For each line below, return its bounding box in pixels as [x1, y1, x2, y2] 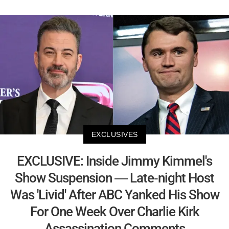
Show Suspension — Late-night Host [15, 170, 214, 186]
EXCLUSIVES [91, 130, 138, 139]
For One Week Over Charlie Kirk [30, 204, 199, 220]
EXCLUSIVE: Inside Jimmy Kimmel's [17, 153, 212, 169]
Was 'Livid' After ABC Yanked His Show [10, 187, 219, 203]
